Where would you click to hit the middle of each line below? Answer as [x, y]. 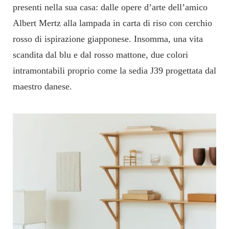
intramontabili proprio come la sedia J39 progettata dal [114, 71]
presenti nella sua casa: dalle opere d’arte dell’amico [110, 7]
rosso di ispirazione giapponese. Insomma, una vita [108, 39]
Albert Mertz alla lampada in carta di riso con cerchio [112, 23]
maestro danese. [42, 87]
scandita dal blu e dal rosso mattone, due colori [100, 55]
